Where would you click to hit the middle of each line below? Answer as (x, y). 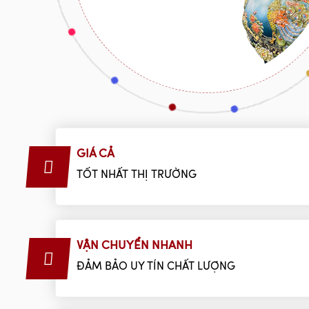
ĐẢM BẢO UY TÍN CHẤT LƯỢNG (156, 267)
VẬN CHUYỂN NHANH (134, 246)
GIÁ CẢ (96, 154)
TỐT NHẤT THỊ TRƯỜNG (137, 175)
